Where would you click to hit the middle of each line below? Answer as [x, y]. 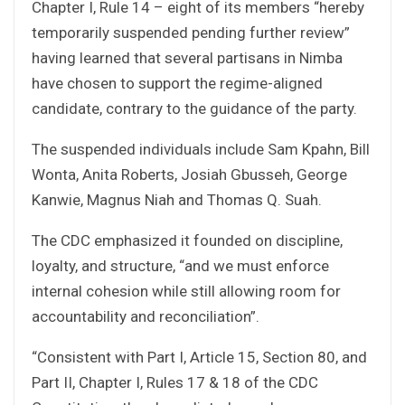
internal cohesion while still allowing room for [186, 291]
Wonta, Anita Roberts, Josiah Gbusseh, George [189, 174]
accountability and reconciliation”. [146, 316]
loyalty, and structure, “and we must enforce [180, 265]
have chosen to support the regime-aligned [177, 83]
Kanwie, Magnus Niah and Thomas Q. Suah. [177, 199]
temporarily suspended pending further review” [191, 32]
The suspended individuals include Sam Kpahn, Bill [201, 149]
